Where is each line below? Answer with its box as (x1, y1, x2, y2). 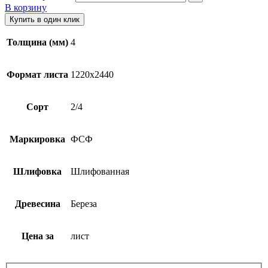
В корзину (5, 2, 47, 13)
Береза (71, 199, 97, 209)
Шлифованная (71, 166, 129, 177)
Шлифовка (13, 166, 62, 177)
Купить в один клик (10, 15, 80, 25)
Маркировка (10, 134, 65, 145)
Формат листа (7, 69, 68, 80)
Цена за (21, 231, 54, 242)
